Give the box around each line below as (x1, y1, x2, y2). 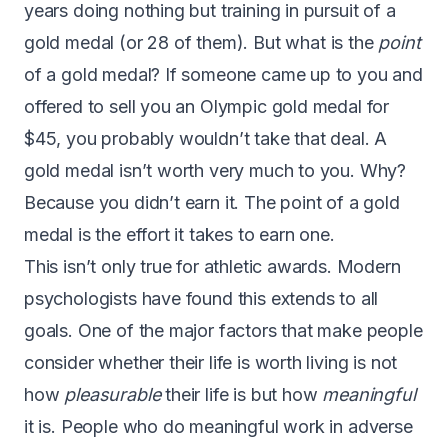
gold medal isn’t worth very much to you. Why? (24, 159, 407, 181)
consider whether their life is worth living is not (24, 351, 398, 373)
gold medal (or (24, 31, 148, 53)
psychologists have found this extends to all (24, 287, 379, 309)
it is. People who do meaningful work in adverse (24, 415, 413, 437)
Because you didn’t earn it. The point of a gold (24, 191, 400, 213)
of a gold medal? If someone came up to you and (24, 63, 423, 85)
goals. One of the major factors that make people (24, 319, 423, 341)
